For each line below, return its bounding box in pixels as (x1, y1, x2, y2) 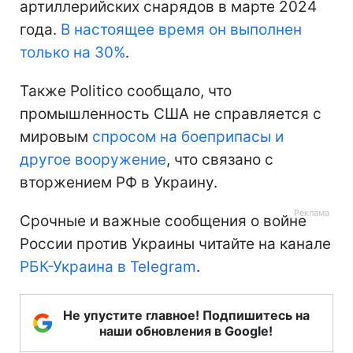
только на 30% (20, 43, 125, 61)
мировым (20, 127, 92, 146)
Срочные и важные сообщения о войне (20, 211, 307, 230)
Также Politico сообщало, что (20, 81, 232, 100)
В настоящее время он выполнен (61, 20, 302, 39)
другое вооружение (20, 150, 166, 169)
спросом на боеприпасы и (92, 127, 284, 146)
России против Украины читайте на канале (20, 234, 331, 253)
